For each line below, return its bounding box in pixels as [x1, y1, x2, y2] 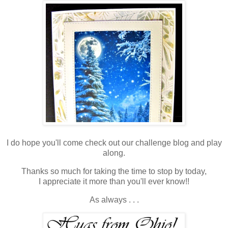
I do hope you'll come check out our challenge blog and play [6, 138, 222, 147]
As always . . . [89, 195, 139, 204]
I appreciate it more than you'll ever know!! [39, 177, 189, 186]
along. [103, 148, 125, 157]
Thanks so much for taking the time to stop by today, [21, 166, 207, 176]
